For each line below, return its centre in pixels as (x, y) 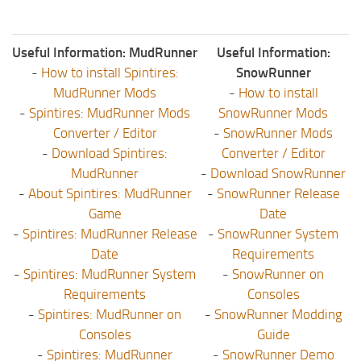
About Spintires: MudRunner (110, 194)
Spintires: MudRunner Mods (110, 113)
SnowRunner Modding (278, 315)
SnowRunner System (278, 234)
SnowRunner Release (278, 194)
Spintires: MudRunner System (110, 274)
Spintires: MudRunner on (110, 315)
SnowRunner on (278, 274)
